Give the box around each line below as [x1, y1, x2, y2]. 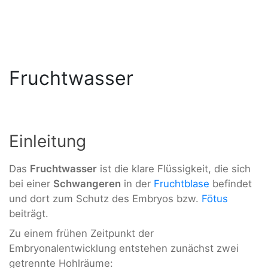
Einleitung [9, 130, 86, 151]
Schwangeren [53, 177, 121, 190]
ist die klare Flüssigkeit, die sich [97, 162, 251, 175]
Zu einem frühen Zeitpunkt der [9, 227, 154, 240]
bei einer [9, 177, 53, 190]
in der [121, 177, 154, 190]
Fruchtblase [154, 177, 209, 190]
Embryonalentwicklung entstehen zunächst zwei [9, 242, 239, 255]
